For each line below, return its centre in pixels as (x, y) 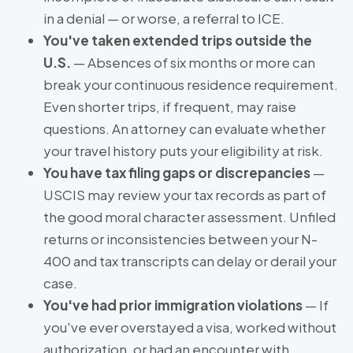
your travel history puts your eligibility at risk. (183, 151)
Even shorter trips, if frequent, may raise (170, 107)
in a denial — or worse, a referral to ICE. (164, 19)
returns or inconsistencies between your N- (180, 239)
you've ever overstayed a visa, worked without (190, 327)
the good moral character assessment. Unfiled (190, 217)
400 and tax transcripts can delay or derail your (190, 261)
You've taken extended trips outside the (178, 41)
